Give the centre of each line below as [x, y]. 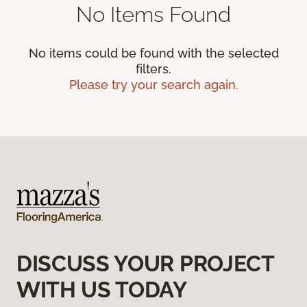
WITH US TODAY [102, 290]
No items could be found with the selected [153, 53]
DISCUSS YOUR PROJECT [145, 264]
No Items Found [153, 14]
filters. [153, 69]
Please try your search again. [153, 85]
